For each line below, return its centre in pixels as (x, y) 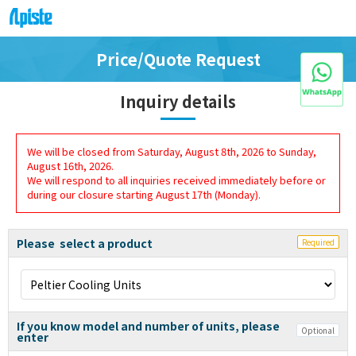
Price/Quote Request (178, 60)
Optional (318, 330)
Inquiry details (178, 102)
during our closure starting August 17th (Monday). (144, 195)
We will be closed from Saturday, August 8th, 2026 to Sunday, (172, 152)
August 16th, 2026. (70, 166)
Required (318, 242)
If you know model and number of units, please (148, 326)
